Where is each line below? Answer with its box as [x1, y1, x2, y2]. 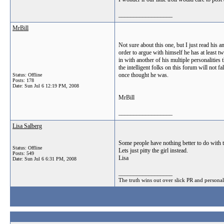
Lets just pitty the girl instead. [118, 147, 188, 154]
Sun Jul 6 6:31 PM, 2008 [24, 156, 76, 161]
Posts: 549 [12, 150, 34, 156]
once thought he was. [118, 71, 168, 78]
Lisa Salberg [12, 122, 42, 129]
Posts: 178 [12, 77, 34, 83]
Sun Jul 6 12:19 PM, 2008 [24, 83, 79, 88]
